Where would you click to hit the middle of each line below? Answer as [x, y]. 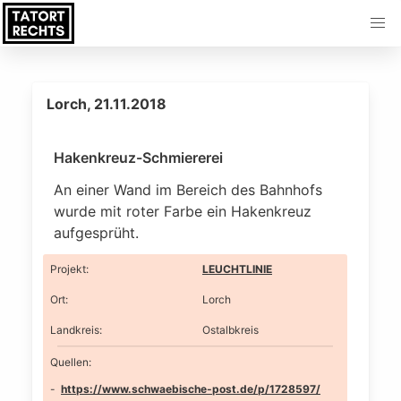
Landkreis [75, 330]
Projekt [68, 269]
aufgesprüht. [96, 233]
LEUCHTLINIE [237, 269]
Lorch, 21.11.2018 [107, 104]
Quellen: [71, 362]
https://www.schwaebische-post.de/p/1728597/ [191, 388]
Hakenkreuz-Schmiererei [138, 158]
